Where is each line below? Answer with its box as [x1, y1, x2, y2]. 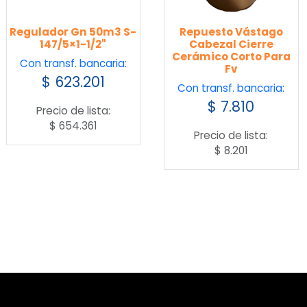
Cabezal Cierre [188, 37, 273, 52]
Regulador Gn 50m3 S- [10, 25, 137, 40]
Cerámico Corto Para [171, 49, 291, 64]
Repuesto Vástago [179, 25, 283, 40]
